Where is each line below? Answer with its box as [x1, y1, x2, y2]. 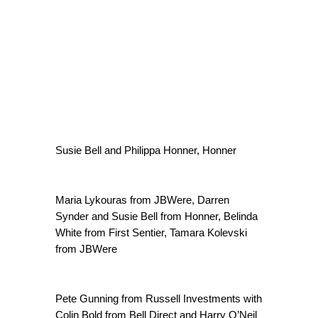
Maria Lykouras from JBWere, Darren [55, 194, 229, 206]
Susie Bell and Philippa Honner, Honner [55, 144, 236, 156]
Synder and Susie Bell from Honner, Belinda [55, 210, 258, 222]
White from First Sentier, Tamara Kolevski [55, 226, 247, 238]
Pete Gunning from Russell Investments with [55, 292, 262, 305]
